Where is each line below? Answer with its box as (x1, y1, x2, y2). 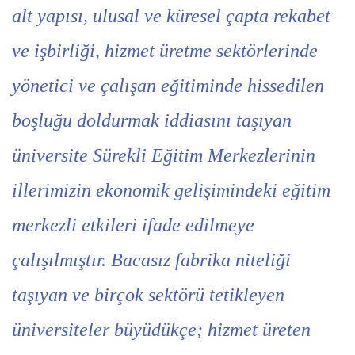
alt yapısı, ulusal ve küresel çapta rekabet (12, 6, 330, 26)
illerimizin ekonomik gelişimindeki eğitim (12, 180, 330, 200)
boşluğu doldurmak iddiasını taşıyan (12, 110, 292, 131)
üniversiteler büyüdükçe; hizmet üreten (12, 319, 311, 340)
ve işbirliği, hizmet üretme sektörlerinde (12, 40, 318, 61)
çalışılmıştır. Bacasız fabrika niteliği (12, 250, 291, 270)
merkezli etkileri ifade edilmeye (12, 215, 254, 235)
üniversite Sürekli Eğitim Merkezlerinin (12, 145, 315, 166)
